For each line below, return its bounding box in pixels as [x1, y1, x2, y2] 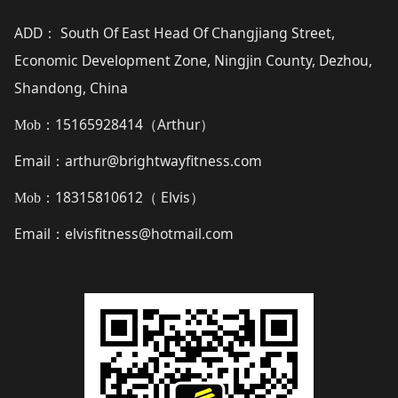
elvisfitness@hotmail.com [64, 224, 234, 244]
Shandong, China [13, 78, 128, 99]
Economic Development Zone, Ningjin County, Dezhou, [13, 51, 372, 71]
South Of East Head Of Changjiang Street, [56, 23, 335, 44]
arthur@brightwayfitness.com [64, 151, 262, 171]
